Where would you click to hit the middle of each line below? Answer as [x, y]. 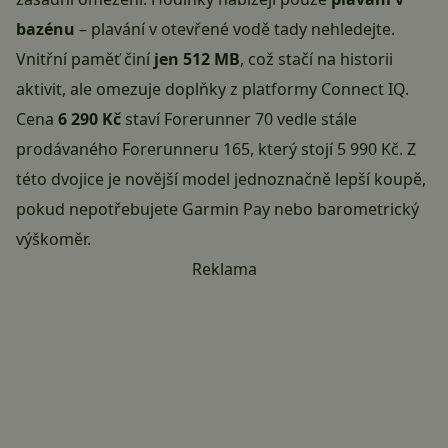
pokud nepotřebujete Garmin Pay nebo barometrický [217, 209]
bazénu [45, 29]
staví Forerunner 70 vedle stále [239, 119]
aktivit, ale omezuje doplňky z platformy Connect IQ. [212, 89]
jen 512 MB [197, 59]
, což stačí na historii [316, 59]
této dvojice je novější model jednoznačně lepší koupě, [221, 179]
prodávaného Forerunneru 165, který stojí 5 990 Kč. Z [216, 149]
